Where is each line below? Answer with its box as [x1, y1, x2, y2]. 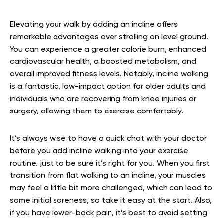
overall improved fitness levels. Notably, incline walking [10, 70, 208, 79]
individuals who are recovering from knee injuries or [10, 95, 196, 104]
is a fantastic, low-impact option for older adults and [10, 83, 206, 91]
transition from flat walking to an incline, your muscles [10, 172, 206, 180]
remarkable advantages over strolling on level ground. [10, 33, 208, 42]
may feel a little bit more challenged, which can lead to [10, 184, 212, 193]
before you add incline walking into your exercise [10, 147, 188, 156]
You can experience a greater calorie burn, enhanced [10, 46, 206, 54]
